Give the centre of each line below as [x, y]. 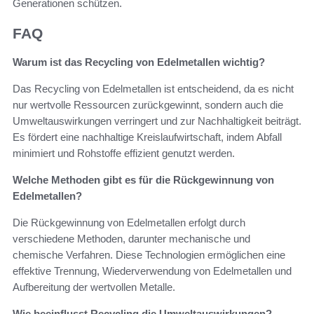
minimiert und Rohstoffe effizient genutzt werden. [124, 153]
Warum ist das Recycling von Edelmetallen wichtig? [139, 62]
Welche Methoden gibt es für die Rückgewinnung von [143, 179]
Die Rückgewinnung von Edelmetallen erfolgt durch [129, 222]
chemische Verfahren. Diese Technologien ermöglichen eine [149, 254]
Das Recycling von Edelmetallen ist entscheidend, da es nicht [153, 88]
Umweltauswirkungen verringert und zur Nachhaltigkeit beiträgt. [157, 121]
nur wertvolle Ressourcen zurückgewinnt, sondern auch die [148, 104]
